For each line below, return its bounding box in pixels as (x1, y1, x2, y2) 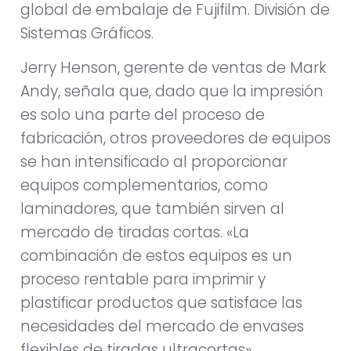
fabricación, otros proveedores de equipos (20, 128, 331, 150)
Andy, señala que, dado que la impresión (20, 81, 324, 103)
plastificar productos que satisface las (20, 292, 302, 314)
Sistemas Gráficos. (20, 22, 154, 44)
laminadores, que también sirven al (20, 198, 284, 220)
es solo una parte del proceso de (20, 104, 265, 126)
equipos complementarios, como (20, 175, 268, 197)
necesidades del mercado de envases (20, 316, 304, 338)
